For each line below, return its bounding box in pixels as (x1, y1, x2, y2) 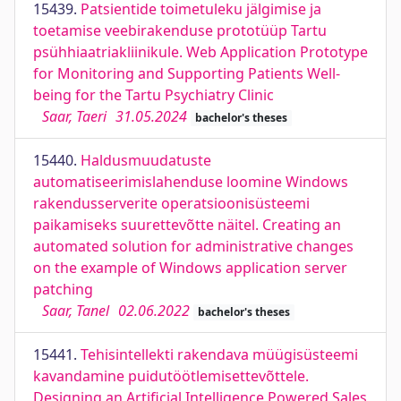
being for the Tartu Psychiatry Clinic (33, 85, 274, 105)
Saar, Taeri (42, 107, 107, 126)
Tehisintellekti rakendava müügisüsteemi (81, 345, 358, 364)
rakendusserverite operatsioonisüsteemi (33, 193, 310, 213)
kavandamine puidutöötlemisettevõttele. (33, 366, 309, 386)
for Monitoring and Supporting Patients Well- (33, 64, 340, 83)
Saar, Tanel (42, 301, 109, 320)
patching (33, 279, 93, 299)
